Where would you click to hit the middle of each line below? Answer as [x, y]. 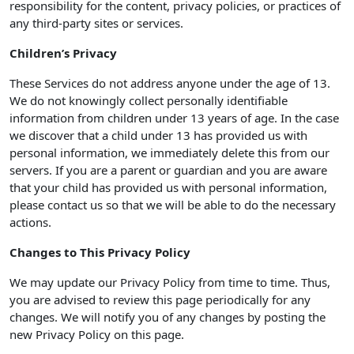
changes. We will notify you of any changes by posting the [168, 317]
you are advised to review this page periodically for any [160, 299]
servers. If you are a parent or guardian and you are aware [168, 170]
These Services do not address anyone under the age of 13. [170, 83]
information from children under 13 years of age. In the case [174, 118]
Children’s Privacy [63, 53]
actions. [30, 222]
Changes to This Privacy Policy [100, 252]
